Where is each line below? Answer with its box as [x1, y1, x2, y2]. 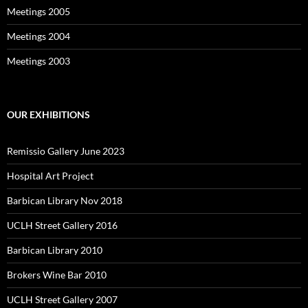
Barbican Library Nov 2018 [7, 195, 122, 206]
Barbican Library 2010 [7, 244, 102, 256]
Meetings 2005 [7, 5, 70, 17]
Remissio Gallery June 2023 [7, 145, 124, 157]
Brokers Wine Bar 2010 [7, 269, 107, 280]
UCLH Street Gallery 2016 [7, 219, 118, 231]
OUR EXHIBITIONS [7, 109, 90, 120]
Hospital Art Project [7, 170, 93, 181]
